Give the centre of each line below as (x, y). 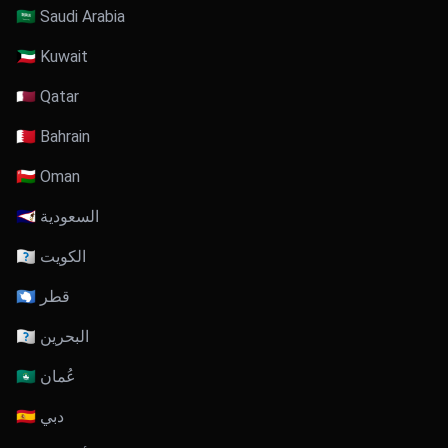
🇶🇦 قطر (55, 296)
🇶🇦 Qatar (47, 96)
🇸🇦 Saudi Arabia (70, 16)
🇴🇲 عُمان (58, 376)
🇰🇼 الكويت (63, 256)
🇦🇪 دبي (52, 416)
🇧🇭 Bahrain (53, 136)
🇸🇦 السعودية (69, 216)
